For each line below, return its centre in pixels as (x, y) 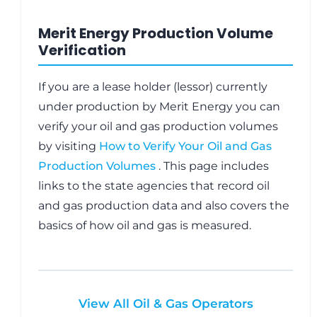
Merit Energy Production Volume (156, 33)
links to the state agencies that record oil (154, 186)
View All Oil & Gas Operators (166, 304)
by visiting (69, 146)
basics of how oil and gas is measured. (145, 225)
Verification (82, 50)
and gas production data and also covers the (164, 206)
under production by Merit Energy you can (159, 106)
